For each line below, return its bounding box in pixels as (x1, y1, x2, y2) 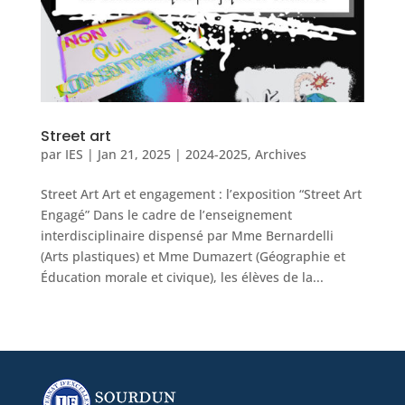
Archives (254, 145, 306, 163)
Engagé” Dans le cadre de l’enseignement (40, 205, 292, 223)
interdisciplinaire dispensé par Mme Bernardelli (40, 226, 334, 244)
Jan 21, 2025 (97, 145, 171, 163)
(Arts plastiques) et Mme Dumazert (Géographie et (40, 247, 345, 265)
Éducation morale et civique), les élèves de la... (40, 268, 324, 286)
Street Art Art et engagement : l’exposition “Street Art (40, 184, 362, 202)
